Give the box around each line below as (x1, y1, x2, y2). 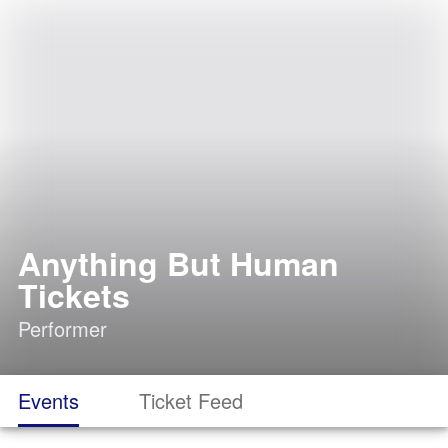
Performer (18, 314, 107, 343)
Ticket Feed (139, 386, 243, 415)
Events (18, 386, 79, 415)
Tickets (18, 272, 130, 318)
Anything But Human (18, 240, 339, 286)
